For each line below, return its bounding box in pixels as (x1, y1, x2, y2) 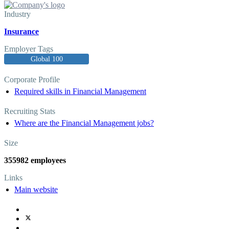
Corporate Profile (4, 75, 60, 84)
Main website (14, 185, 58, 194)
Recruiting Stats (4, 106, 55, 116)
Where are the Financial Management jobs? (14, 118, 154, 127)
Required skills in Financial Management (14, 86, 146, 96)
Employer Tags (4, 44, 53, 53)
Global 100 (30, 55, 63, 63)
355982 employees (4, 155, 66, 165)
